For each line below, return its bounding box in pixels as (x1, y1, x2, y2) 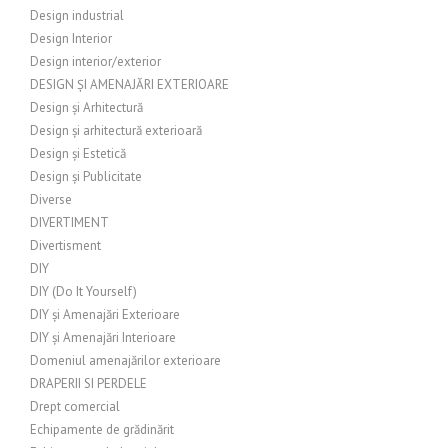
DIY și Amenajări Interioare (30, 329, 176, 346)
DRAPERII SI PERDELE (30, 375, 147, 392)
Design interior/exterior (30, 53, 161, 70)
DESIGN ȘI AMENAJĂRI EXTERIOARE (30, 76, 229, 93)
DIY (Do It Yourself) (30, 283, 137, 300)
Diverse (30, 191, 72, 208)
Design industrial (30, 7, 124, 24)
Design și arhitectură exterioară (30, 122, 202, 139)
